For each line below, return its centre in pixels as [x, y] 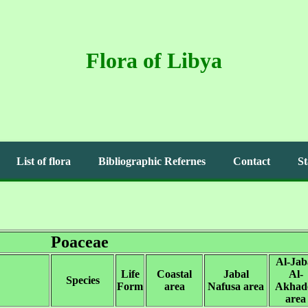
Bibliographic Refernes [152, 161]
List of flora [44, 161]
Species [82, 280]
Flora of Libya [154, 60]
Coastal [174, 274]
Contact [252, 161]
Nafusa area [236, 286]
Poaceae [79, 242]
